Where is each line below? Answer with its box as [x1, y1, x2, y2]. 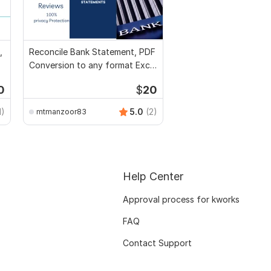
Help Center [123, 170, 183, 183]
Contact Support [123, 238, 192, 249]
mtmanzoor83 [36, 106, 87, 116]
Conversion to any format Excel [29, 60, 157, 71]
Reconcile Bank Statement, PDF [29, 47, 155, 57]
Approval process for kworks [123, 194, 240, 205]
